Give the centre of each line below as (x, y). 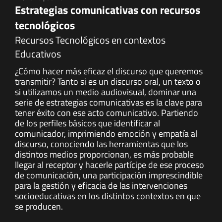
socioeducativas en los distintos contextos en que (108, 196)
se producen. (39, 206)
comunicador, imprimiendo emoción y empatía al (106, 134)
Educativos (38, 54)
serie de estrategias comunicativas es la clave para (109, 102)
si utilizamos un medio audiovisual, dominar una (106, 92)
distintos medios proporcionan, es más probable (104, 154)
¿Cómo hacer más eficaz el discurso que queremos (109, 71)
